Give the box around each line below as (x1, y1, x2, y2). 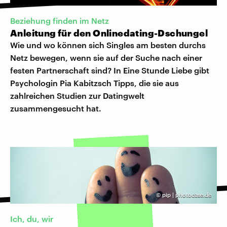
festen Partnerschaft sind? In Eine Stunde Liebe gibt (10, 65, 209, 75)
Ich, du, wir (10, 214, 53, 224)
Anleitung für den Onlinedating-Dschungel (10, 27, 208, 39)
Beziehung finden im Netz (10, 16, 109, 26)
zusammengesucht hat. (10, 103, 101, 113)
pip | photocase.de (162, 192, 211, 199)
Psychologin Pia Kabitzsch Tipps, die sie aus (10, 78, 179, 88)
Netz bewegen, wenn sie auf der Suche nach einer (10, 53, 202, 63)
